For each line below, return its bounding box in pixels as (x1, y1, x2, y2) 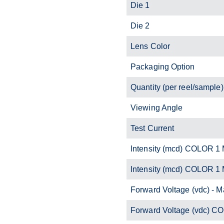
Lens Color (130, 41, 170, 50)
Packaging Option (130, 62, 195, 71)
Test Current (130, 123, 174, 132)
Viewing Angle (130, 103, 183, 112)
